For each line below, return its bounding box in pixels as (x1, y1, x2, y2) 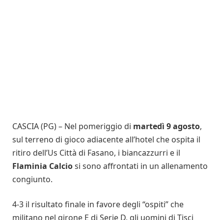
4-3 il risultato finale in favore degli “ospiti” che (12, 199, 184, 210)
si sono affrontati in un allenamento (73, 160, 208, 171)
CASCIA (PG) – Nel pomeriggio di (12, 120, 133, 132)
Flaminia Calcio (12, 160, 73, 171)
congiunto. (12, 173, 53, 185)
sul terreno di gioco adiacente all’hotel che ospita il (12, 134, 200, 145)
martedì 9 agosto (133, 120, 200, 132)
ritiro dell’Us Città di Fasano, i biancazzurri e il (12, 147, 180, 158)
